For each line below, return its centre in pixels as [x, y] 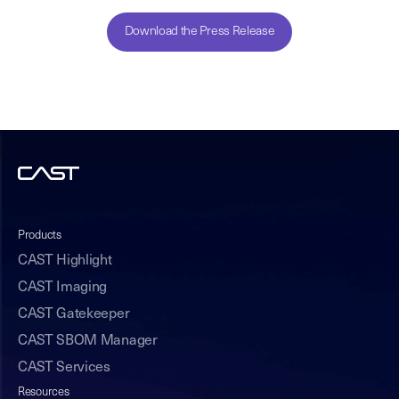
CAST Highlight [65, 261]
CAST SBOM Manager [88, 341]
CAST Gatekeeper [74, 314]
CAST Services [64, 368]
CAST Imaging [63, 288]
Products [40, 236]
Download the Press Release [199, 32]
